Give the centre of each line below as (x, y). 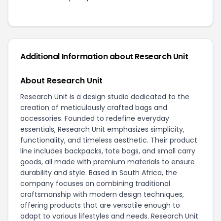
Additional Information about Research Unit (104, 56)
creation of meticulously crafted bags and (94, 107)
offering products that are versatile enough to (100, 205)
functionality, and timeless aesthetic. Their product (109, 140)
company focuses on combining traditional (95, 183)
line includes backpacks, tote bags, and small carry (108, 151)
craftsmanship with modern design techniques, (102, 194)
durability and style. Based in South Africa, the (99, 172)
